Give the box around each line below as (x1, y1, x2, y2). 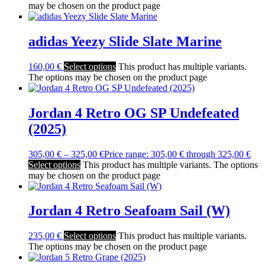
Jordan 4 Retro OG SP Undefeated (28, 105, 239, 121)
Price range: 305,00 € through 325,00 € (104, 148, 251, 159)
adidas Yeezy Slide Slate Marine (28, 33, 222, 49)
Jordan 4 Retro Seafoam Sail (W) (28, 203, 230, 219)
